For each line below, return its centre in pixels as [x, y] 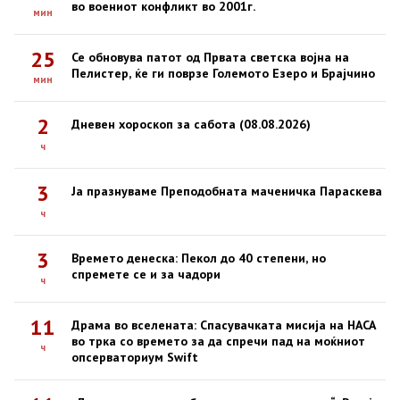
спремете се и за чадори [146, 275]
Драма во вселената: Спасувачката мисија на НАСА [224, 325]
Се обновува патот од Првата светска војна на [210, 58]
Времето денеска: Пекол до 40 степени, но [199, 258]
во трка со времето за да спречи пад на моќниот [218, 342]
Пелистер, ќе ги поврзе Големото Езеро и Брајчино [223, 74]
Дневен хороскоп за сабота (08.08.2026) [191, 125]
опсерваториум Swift [135, 358]
